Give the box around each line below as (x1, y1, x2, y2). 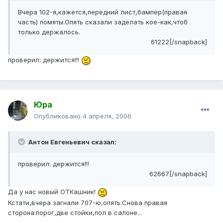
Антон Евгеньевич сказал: (27, 138, 116, 146)
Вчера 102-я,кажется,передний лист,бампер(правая (18, 8, 187, 16)
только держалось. (18, 28, 80, 36)
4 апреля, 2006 (83, 112, 131, 120)
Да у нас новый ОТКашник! (8, 188, 98, 196)
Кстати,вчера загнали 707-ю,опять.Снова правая (8, 198, 167, 207)
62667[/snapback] (149, 170, 207, 178)
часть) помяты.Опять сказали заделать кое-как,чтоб (18, 18, 188, 26)
